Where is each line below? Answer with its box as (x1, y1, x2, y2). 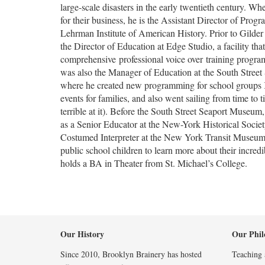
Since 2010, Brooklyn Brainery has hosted (60, 248, 202, 260)
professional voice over (119, 52, 203, 65)
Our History (60, 227, 104, 240)
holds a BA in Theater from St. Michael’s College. (60, 156, 247, 169)
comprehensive (60, 52, 119, 65)
